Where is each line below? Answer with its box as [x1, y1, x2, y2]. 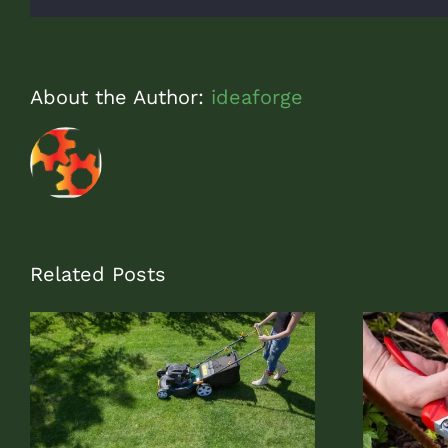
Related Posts [30, 261, 166, 286]
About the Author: [30, 84, 211, 109]
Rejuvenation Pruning [137, 423, 304, 443]
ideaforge [211, 84, 303, 109]
